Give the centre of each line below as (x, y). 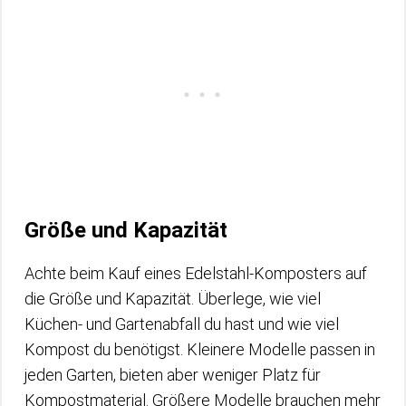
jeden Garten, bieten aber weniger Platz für (173, 374)
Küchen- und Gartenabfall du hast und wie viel (182, 324)
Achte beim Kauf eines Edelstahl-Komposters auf (196, 273)
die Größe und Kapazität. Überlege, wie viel (173, 298)
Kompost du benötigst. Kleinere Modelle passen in (200, 349)
